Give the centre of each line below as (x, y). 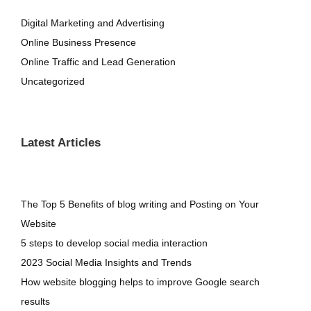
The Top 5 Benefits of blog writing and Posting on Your (140, 204)
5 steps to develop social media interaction (114, 243)
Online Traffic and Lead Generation (98, 62)
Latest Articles (61, 143)
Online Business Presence (78, 42)
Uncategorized (53, 81)
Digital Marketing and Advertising (93, 23)
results (35, 301)
